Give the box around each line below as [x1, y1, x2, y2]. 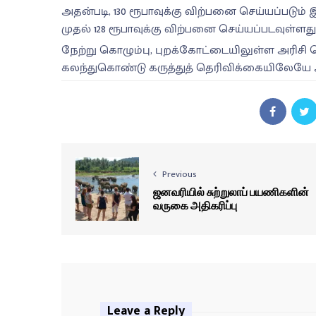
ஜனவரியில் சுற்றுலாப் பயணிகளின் [153, 184, 309, 198]
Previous [162, 166, 197, 182]
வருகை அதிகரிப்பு [153, 197, 237, 212]
